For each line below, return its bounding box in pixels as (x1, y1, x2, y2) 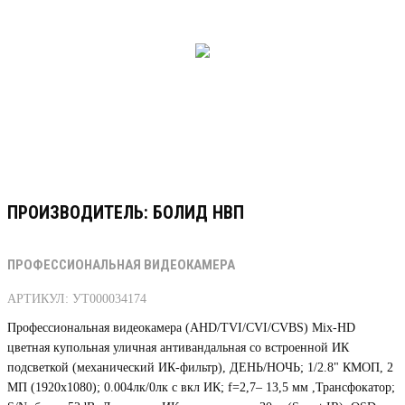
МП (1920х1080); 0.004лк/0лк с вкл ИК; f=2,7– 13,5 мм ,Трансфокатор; (7, 381, 395, 395)
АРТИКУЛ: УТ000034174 (7, 292, 146, 306)
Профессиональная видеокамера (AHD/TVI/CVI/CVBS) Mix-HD (7, 321, 355, 335)
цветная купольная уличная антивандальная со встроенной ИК (7, 341, 349, 355)
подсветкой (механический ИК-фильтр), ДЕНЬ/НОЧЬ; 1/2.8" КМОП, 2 (7, 361, 393, 375)
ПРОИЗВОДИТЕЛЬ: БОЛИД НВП (7, 202, 244, 224)
